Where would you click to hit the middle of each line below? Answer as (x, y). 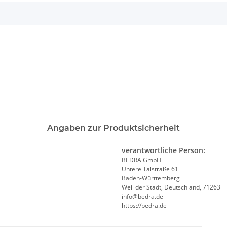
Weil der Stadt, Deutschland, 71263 (171, 187)
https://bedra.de (144, 206)
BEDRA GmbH (141, 160)
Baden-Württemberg (151, 178)
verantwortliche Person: (163, 150)
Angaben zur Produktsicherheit (113, 128)
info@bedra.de (142, 197)
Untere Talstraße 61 (150, 169)
